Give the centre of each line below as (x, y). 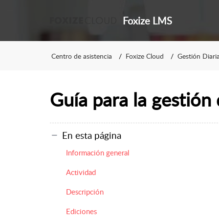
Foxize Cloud (145, 56)
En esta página (92, 135)
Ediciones (81, 211)
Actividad (81, 172)
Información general (98, 152)
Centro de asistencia (82, 56)
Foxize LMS (147, 21)
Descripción (85, 191)
